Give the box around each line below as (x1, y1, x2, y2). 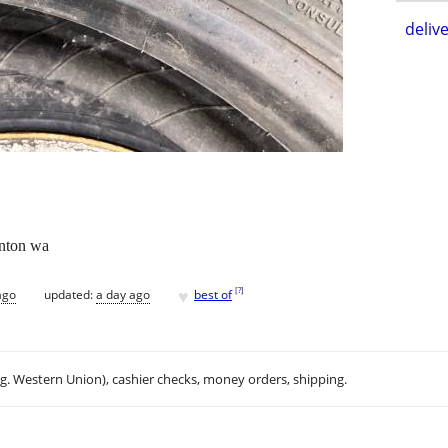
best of (194, 285, 232, 303)
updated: (44, 285, 96, 303)
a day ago (96, 285, 150, 303)
